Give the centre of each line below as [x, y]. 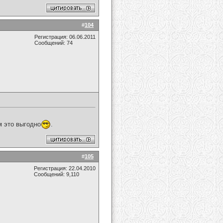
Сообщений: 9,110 [56, 174]
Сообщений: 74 [54, 43]
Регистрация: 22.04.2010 [65, 168]
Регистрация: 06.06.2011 [65, 37]
